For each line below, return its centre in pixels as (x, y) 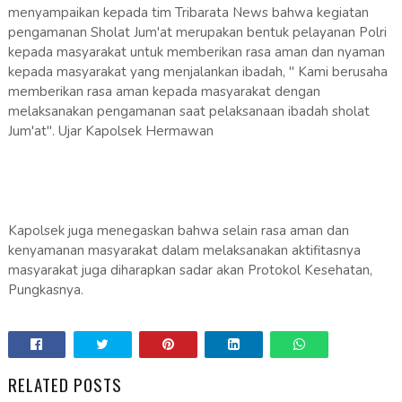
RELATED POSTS (65, 385)
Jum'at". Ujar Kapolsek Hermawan (110, 131)
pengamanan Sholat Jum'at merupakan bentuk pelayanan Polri (197, 33)
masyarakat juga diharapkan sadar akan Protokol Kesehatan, (190, 271)
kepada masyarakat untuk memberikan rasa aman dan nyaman (196, 52)
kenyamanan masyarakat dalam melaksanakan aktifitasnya (184, 251)
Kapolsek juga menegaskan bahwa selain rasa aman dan (178, 231)
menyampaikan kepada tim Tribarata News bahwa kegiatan (188, 13)
